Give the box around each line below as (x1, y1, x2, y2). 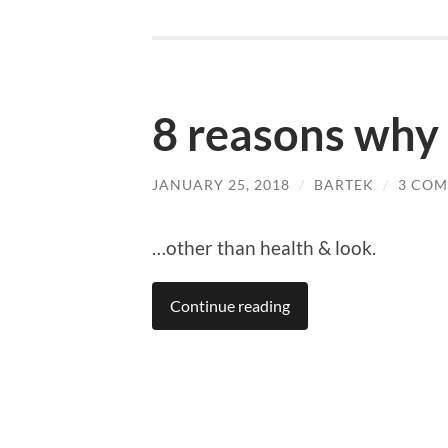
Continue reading (170, 295, 290, 315)
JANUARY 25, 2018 (152, 176, 290, 194)
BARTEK (314, 176, 374, 194)
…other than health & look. (152, 235, 376, 259)
